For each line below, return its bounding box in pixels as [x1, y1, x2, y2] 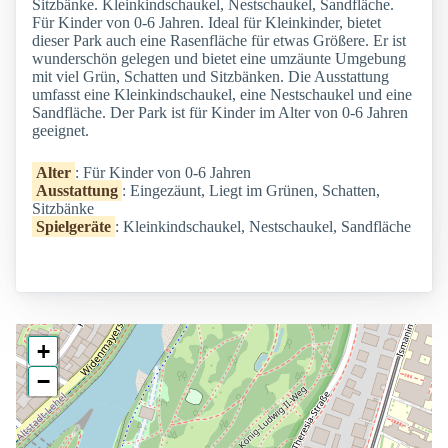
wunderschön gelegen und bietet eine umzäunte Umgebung [32, 50, 406, 68]
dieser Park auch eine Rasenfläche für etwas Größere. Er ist [32, 32, 406, 50]
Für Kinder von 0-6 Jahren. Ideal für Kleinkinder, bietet [32, 14, 381, 32]
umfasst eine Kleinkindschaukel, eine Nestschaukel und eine [32, 86, 412, 104]
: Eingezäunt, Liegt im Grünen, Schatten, [122, 182, 380, 200]
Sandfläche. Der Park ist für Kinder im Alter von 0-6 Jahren [32, 104, 408, 122]
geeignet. [32, 122, 89, 140]
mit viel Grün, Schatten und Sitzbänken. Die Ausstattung [32, 68, 389, 86]
